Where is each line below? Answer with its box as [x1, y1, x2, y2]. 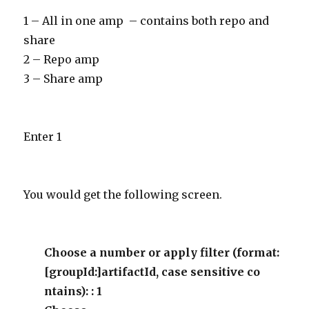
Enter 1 [23, 130, 62, 143]
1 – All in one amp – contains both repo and [23, 14, 270, 28]
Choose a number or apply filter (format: [44, 246, 280, 259]
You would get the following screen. [23, 188, 223, 201]
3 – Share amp [23, 72, 103, 86]
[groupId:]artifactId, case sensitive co [44, 265, 261, 279]
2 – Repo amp [23, 52, 100, 66]
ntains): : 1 [44, 284, 103, 298]
